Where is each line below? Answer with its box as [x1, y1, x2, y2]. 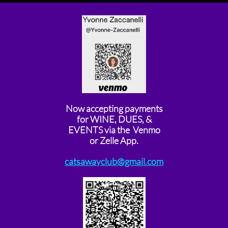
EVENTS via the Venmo [68, 124, 160, 135]
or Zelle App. [90, 135, 138, 146]
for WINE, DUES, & [76, 113, 152, 125]
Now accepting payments [65, 103, 163, 114]
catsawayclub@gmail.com [65, 156, 163, 167]
